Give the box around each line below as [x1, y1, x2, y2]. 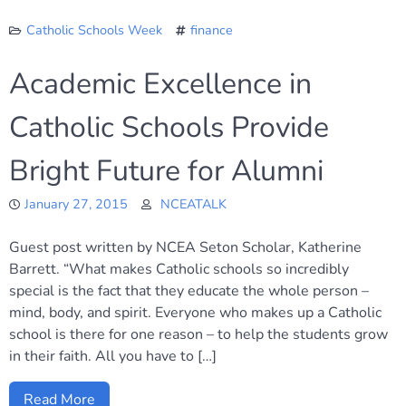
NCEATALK [160, 195, 227, 213]
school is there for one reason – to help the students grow [9, 324, 388, 344]
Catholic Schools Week [26, 21, 162, 39]
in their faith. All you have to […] [9, 346, 217, 366]
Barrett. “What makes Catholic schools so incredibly [9, 259, 349, 279]
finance [190, 21, 233, 39]
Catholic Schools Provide [9, 108, 329, 147]
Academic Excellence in [9, 64, 312, 103]
